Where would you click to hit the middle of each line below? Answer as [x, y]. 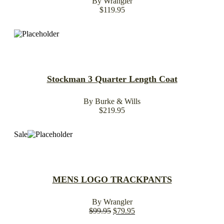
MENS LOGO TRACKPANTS [112, 179]
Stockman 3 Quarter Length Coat [112, 79]
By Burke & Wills [112, 101]
